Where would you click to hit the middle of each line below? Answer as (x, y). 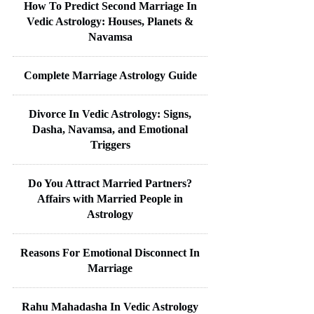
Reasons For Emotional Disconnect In (110, 252)
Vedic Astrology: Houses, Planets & (110, 21)
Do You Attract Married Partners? (110, 183)
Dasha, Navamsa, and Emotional (110, 129)
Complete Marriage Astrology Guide (110, 75)
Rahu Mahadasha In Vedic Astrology (110, 306)
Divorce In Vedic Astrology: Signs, (110, 114)
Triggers (110, 144)
